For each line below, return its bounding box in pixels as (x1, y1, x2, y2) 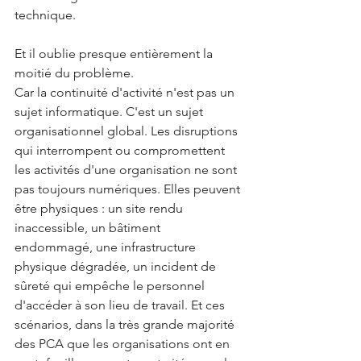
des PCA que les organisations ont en (15, 336, 233, 351)
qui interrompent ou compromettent (15, 143, 228, 158)
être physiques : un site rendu (15, 201, 186, 216)
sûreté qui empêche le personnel (15, 278, 208, 293)
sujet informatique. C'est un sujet (15, 104, 206, 119)
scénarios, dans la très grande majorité (15, 317, 238, 332)
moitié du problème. (15, 65, 134, 81)
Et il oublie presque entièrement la (15, 46, 216, 61)
